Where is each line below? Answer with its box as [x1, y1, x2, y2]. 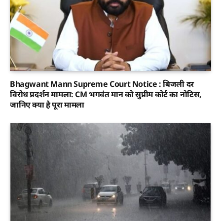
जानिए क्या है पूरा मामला [10, 99, 84, 110]
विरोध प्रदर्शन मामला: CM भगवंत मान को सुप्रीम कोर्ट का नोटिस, [10, 89, 202, 100]
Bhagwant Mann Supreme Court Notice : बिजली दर [10, 78, 194, 90]
